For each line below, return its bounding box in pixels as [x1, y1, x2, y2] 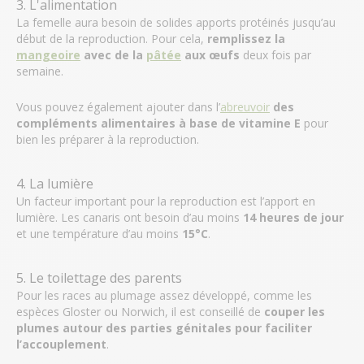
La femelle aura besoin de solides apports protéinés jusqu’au [16, 15, 336, 31]
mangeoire [16, 47, 80, 63]
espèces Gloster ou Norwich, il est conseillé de [16, 304, 264, 320]
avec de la [80, 47, 146, 63]
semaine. [16, 63, 63, 80]
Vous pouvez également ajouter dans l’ [16, 99, 220, 115]
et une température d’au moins [16, 226, 182, 242]
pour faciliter [235, 320, 312, 336]
